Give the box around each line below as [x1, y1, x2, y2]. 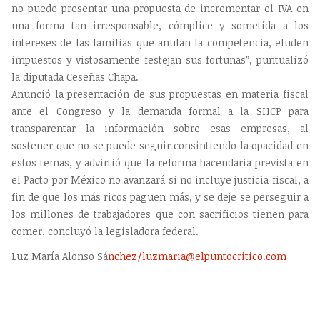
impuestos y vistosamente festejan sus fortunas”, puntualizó [11, 52, 309, 66]
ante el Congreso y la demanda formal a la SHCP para [11, 104, 309, 118]
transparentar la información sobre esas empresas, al [11, 121, 309, 135]
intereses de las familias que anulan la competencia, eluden [11, 35, 309, 49]
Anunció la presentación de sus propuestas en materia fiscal [11, 86, 309, 101]
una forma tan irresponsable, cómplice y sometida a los [11, 18, 309, 32]
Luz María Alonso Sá [11, 249, 108, 264]
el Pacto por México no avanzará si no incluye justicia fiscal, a [11, 172, 309, 186]
